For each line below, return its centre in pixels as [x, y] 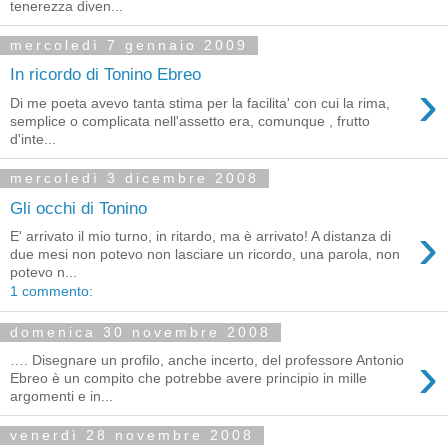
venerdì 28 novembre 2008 [132, 435]
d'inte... [33, 138]
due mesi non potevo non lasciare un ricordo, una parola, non [205, 254]
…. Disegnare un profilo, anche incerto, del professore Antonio [207, 359]
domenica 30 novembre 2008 [140, 332]
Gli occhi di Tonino [78, 207]
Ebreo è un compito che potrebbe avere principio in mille [188, 377]
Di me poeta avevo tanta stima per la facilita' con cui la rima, [200, 102]
